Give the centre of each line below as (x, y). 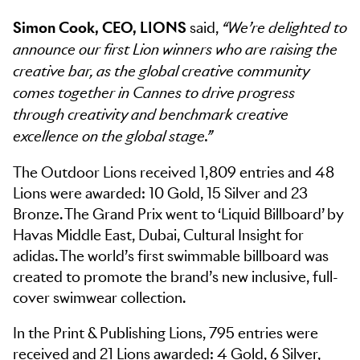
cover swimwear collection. (99, 298)
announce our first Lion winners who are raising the (175, 51)
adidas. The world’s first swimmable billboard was (171, 256)
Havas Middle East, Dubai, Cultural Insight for (158, 235)
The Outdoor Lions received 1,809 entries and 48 (174, 172)
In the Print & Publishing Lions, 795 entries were (166, 333)
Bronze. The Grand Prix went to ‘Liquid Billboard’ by (178, 214)
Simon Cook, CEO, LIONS (100, 28)
